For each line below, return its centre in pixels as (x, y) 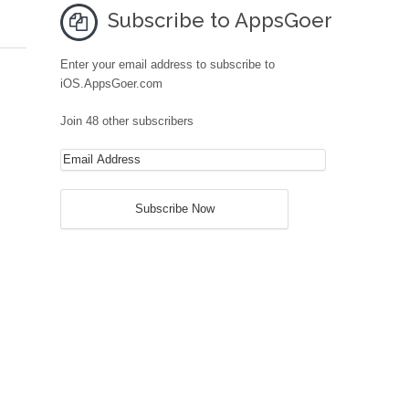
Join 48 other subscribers (127, 121)
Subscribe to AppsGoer (220, 20)
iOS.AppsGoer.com (111, 84)
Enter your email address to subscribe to (168, 64)
